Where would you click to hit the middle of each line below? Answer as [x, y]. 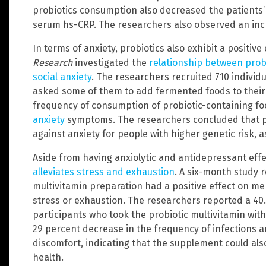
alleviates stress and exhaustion [104, 172]
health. [48, 257]
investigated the [111, 62]
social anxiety [62, 77]
